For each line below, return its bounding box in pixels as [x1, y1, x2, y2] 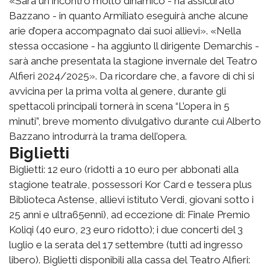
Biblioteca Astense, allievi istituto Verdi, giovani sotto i [9, 193, 254, 206]
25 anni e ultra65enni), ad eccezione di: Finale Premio [9, 209, 250, 221]
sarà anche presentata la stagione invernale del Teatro [9, 55, 257, 67]
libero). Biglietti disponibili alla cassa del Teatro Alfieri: [9, 254, 250, 266]
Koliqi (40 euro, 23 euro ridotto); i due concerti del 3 [9, 224, 243, 236]
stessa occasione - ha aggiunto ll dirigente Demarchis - [9, 40, 259, 52]
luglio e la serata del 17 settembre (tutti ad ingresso [9, 239, 243, 251]
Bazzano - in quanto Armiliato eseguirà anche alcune [9, 10, 248, 22]
